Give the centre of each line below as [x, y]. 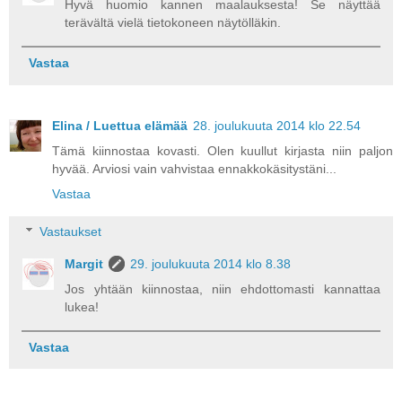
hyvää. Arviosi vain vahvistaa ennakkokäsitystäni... [194, 169]
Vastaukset [71, 231]
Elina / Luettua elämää [120, 126]
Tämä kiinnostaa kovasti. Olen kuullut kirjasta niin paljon [223, 151]
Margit [84, 263]
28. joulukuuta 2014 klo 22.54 [277, 126]
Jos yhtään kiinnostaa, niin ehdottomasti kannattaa [223, 288]
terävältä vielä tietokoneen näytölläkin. [173, 23]
